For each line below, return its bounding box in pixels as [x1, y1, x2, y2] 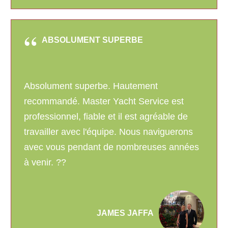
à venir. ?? [24, 157, 66, 168]
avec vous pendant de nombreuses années [24, 142, 199, 153]
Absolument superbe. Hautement [24, 81, 158, 92]
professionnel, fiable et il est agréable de [24, 111, 188, 122]
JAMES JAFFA [97, 208, 154, 217]
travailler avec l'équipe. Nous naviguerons [24, 127, 193, 137]
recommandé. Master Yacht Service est [24, 96, 184, 107]
